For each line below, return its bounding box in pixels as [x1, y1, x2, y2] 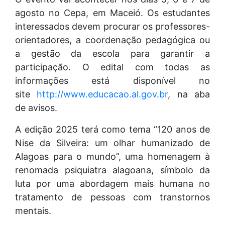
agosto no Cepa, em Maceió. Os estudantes [15, 7, 210, 18]
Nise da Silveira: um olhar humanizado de [15, 137, 210, 148]
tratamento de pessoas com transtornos [15, 191, 210, 202]
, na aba [168, 88, 210, 99]
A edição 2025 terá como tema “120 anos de [15, 124, 210, 135]
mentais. [15, 205, 51, 216]
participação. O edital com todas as [15, 61, 210, 72]
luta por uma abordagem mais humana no [15, 178, 210, 189]
